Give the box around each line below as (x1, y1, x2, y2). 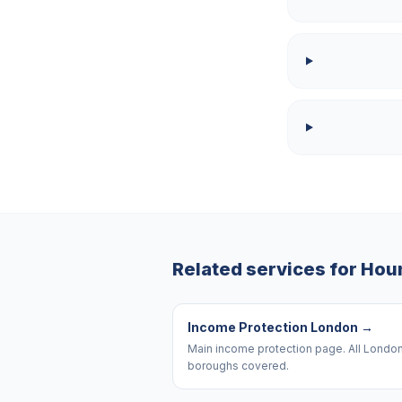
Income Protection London (188, 319, 358, 335)
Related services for (172, 258, 361, 280)
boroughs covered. (188, 359, 289, 372)
